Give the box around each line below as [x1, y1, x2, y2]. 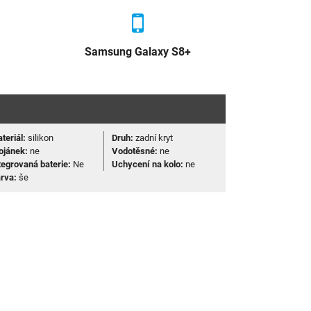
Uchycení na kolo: [111, 159, 183, 170]
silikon [26, 133, 54, 144]
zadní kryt [133, 133, 173, 144]
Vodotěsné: [111, 146, 158, 157]
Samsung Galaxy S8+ [85, 45, 192, 59]
